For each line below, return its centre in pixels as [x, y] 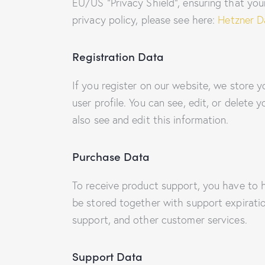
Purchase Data [111, 156]
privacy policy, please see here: [145, 20]
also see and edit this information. [151, 119]
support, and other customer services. [160, 219]
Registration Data [118, 56]
